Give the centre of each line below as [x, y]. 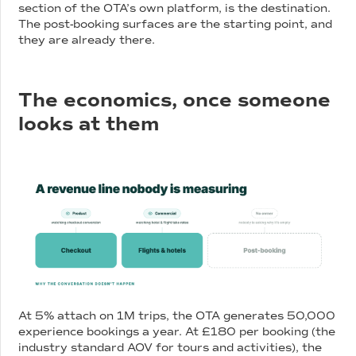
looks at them [89, 124]
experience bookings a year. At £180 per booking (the [177, 332]
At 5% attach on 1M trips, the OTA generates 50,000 [177, 316]
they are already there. [87, 40]
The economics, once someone [175, 100]
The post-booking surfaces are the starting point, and [176, 24]
